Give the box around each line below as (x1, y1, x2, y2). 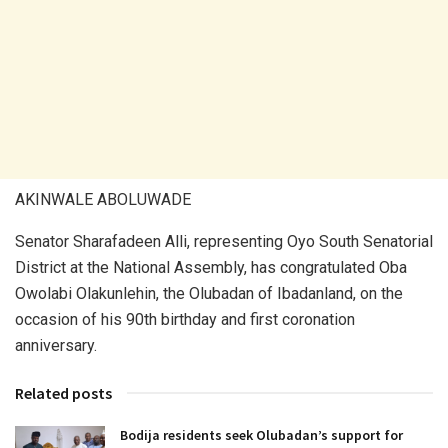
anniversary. (15, 335, 97, 355)
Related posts (15, 382, 112, 403)
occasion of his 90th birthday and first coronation (15, 309, 355, 329)
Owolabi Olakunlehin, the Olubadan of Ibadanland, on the (15, 283, 403, 303)
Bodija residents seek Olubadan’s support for (120, 425, 403, 444)
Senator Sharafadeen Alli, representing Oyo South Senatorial (15, 231, 433, 251)
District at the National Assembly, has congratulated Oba (15, 257, 407, 277)
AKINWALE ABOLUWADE (15, 189, 191, 209)
